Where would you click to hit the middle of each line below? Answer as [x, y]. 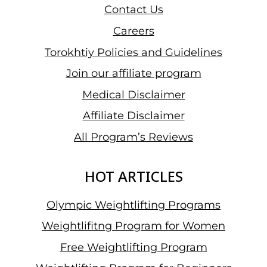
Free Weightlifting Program [133, 247]
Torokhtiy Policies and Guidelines [133, 52]
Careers [133, 31]
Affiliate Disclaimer [133, 116]
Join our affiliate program [133, 74]
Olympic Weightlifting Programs [133, 205]
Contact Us [133, 10]
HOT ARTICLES [133, 176]
